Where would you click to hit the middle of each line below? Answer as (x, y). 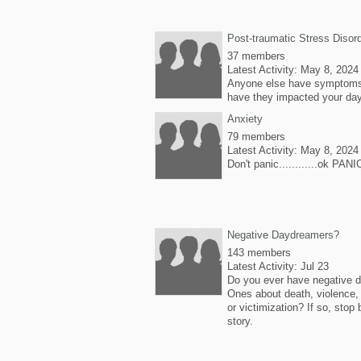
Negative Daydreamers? (283, 235)
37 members (256, 56)
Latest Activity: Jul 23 (278, 266)
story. (240, 321)
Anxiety (245, 119)
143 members (259, 253)
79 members (256, 137)
